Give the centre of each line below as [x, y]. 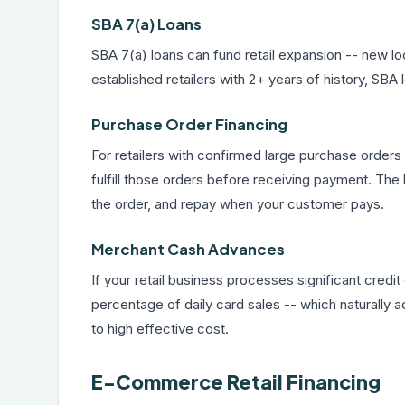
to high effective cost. [160, 329]
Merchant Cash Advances [188, 249]
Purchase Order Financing [189, 124]
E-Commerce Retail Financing [236, 382]
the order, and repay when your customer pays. [238, 204]
